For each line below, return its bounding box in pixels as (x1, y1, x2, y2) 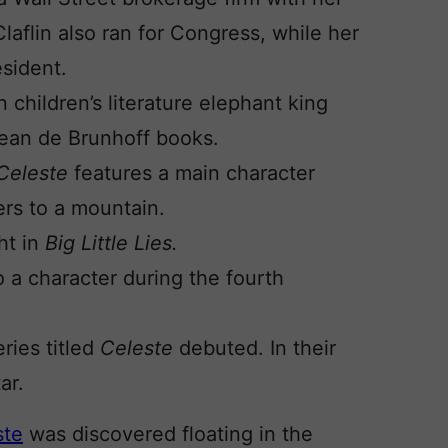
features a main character (74, 161, 315, 185)
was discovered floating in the (23, 422, 313, 446)
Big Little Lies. (45, 231, 178, 255)
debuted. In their (179, 336, 336, 360)
